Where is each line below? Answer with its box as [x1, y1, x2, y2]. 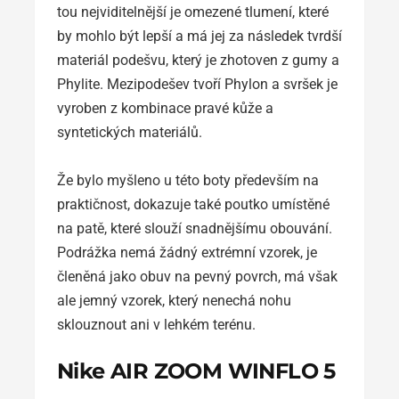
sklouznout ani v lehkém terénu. [57, 316, 256, 334]
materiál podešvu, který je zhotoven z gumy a [57, 52, 339, 69]
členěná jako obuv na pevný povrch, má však [57, 268, 338, 286]
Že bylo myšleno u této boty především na [57, 172, 319, 190]
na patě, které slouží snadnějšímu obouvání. [57, 220, 332, 238]
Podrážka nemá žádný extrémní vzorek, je [57, 244, 317, 262]
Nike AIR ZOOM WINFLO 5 [57, 358, 336, 385]
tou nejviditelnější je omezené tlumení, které [57, 4, 329, 21]
